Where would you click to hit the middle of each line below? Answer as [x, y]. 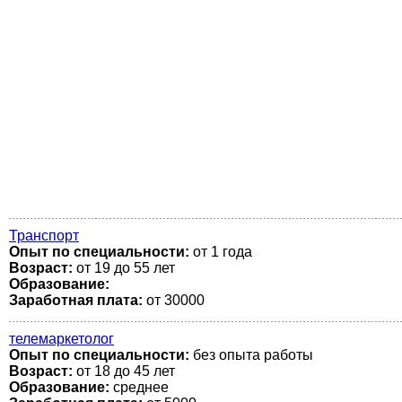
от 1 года [221, 252]
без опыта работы [251, 355]
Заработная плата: [76, 300]
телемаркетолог [61, 339]
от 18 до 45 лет [124, 371]
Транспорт [44, 236]
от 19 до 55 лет [124, 268]
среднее [139, 387]
